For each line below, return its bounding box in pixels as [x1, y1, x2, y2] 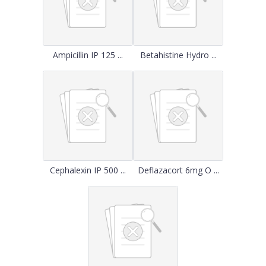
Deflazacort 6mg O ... [137, 164, 219, 176]
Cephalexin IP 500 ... [50, 164, 126, 176]
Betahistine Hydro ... [140, 49, 217, 61]
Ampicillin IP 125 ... [53, 49, 123, 61]
